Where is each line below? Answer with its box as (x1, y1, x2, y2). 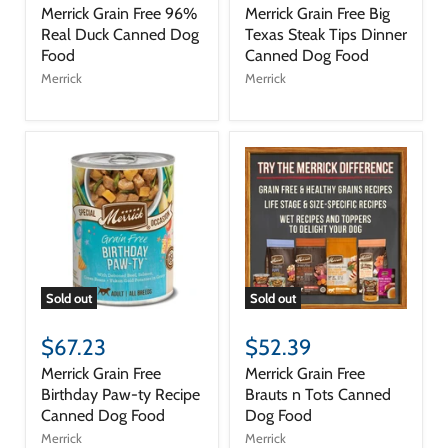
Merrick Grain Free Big (245, 3, 390, 23)
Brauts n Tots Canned (245, 385, 391, 405)
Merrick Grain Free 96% (41, 3, 197, 23)
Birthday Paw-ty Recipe (41, 385, 200, 405)
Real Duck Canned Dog (41, 24, 199, 44)
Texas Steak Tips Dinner (245, 24, 407, 44)
